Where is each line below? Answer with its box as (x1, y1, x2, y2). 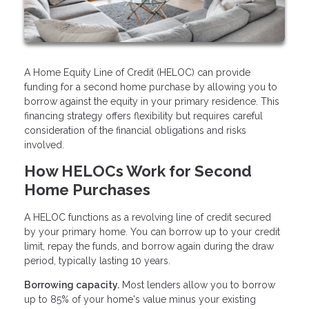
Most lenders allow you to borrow (119, 279, 275, 291)
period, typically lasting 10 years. (24, 255, 170, 267)
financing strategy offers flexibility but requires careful (24, 110, 263, 121)
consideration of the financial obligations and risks (24, 124, 246, 136)
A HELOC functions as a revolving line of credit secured (24, 212, 271, 223)
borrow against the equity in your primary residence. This (24, 95, 279, 107)
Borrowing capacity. (24, 279, 119, 291)
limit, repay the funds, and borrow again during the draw (24, 241, 274, 252)
